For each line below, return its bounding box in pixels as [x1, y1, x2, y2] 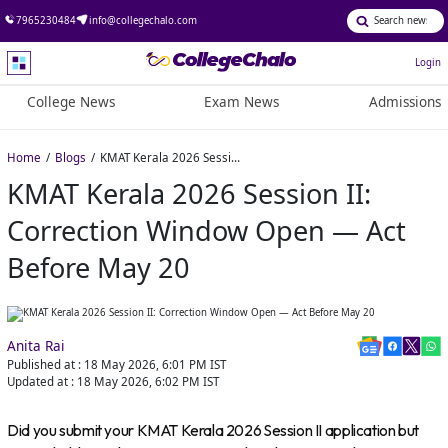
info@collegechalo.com [88, 13, 197, 27]
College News [26, 93, 115, 112]
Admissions [368, 93, 441, 112]
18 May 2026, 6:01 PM [84, 357, 208, 373]
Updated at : [7, 374, 75, 390]
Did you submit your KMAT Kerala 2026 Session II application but [7, 421, 419, 441]
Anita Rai [7, 337, 66, 356]
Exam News [204, 93, 280, 112]
